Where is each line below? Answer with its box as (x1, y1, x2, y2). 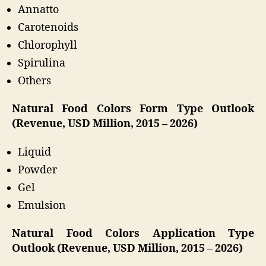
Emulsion (18, 198, 66, 213)
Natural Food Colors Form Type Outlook (12, 102, 254, 116)
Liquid (18, 145, 51, 159)
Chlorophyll (18, 38, 77, 52)
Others (18, 74, 51, 88)
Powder (18, 163, 57, 177)
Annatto (18, 2, 59, 17)
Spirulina (18, 56, 65, 70)
